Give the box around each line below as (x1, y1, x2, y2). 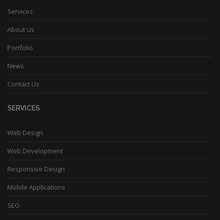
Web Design (7, 128, 43, 137)
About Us (7, 25, 34, 34)
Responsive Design (7, 165, 65, 173)
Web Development (7, 146, 63, 155)
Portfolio (7, 43, 33, 52)
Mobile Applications (7, 183, 65, 192)
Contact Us (7, 80, 39, 88)
